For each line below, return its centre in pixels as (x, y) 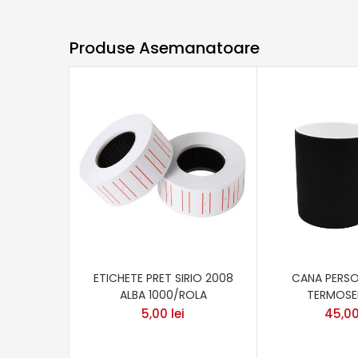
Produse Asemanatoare (165, 48)
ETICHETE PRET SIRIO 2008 (163, 278)
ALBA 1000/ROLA (163, 295)
